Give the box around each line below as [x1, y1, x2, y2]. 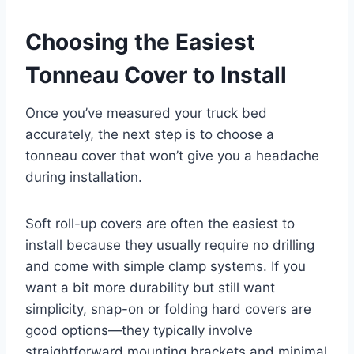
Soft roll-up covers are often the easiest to [25, 215, 295, 232]
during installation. [25, 168, 142, 185]
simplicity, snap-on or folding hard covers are [25, 300, 311, 317]
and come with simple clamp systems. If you [25, 258, 306, 274]
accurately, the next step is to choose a [25, 126, 274, 142]
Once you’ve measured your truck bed [25, 104, 267, 121]
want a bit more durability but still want [25, 279, 275, 296]
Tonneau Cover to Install [25, 61, 287, 88]
